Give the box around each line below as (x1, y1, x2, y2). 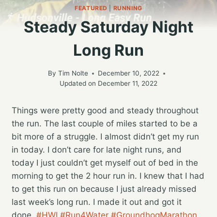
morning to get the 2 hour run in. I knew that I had (12, 171, 204, 181)
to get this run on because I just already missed (12, 184, 197, 194)
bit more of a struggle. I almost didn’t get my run (12, 132, 199, 142)
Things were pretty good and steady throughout (12, 106, 199, 116)
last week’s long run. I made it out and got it (12, 197, 182, 207)
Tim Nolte (58, 69, 88, 77)
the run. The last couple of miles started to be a (12, 119, 198, 129)
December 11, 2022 (97, 79, 157, 88)
